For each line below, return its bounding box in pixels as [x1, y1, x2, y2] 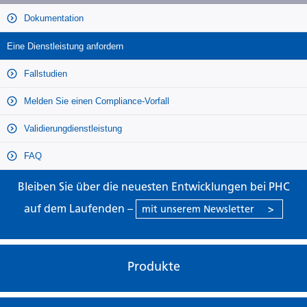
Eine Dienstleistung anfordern [7, 41, 123, 52]
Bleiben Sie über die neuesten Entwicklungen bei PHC [17, 180, 290, 194]
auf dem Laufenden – [24, 202, 136, 216]
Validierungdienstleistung [21, 123, 122, 134]
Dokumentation [21, 13, 84, 24]
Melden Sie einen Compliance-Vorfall [21, 96, 169, 107]
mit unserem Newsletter [142, 203, 254, 216]
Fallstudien [21, 69, 67, 79]
